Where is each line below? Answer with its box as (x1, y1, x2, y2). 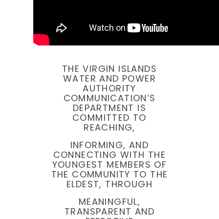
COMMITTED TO (72, 111, 147, 124)
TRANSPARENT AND (65, 205, 154, 218)
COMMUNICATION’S (63, 92, 156, 105)
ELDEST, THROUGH (66, 178, 153, 191)
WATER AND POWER (63, 72, 156, 85)
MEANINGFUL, (78, 196, 141, 208)
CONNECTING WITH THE (53, 149, 166, 161)
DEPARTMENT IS (72, 102, 147, 114)
